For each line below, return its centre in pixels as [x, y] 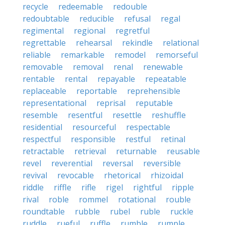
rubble [87, 211]
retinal [173, 139]
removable [43, 67]
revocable [76, 175]
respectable [148, 127]
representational [54, 103]
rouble [178, 199]
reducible [97, 19]
